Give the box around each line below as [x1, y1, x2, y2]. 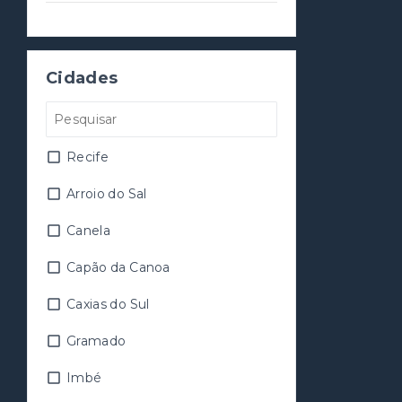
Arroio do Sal [66, 185, 147, 202]
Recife [66, 148, 109, 165]
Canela [66, 222, 110, 239]
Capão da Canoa [66, 258, 170, 275]
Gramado [66, 332, 127, 349]
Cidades [46, 68, 118, 88]
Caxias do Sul [66, 295, 150, 312]
